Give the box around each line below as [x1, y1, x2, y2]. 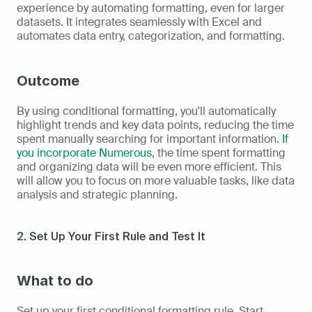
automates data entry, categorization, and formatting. [17, 28, 285, 43]
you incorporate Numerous [17, 145, 152, 160]
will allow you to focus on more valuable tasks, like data [17, 173, 295, 188]
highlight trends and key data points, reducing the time [17, 117, 294, 132]
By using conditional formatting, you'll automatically [17, 103, 276, 118]
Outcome [17, 72, 79, 89]
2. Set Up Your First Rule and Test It [17, 229, 205, 242]
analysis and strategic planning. [17, 187, 178, 202]
